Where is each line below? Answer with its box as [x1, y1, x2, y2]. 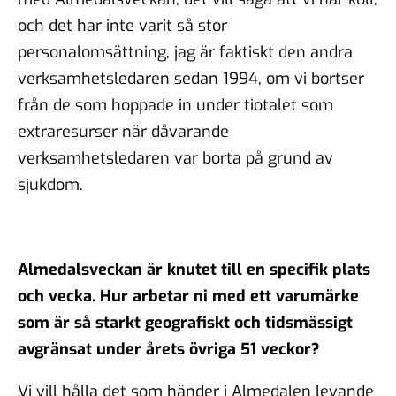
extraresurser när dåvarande [18, 120, 229, 142]
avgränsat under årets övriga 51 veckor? [18, 338, 320, 360]
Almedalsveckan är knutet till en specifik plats [18, 258, 370, 280]
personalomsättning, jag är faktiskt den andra [18, 41, 353, 63]
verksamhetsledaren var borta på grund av [18, 147, 333, 169]
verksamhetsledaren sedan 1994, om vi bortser [18, 67, 364, 89]
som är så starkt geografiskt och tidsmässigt [18, 311, 353, 333]
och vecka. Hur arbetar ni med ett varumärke [18, 285, 359, 307]
